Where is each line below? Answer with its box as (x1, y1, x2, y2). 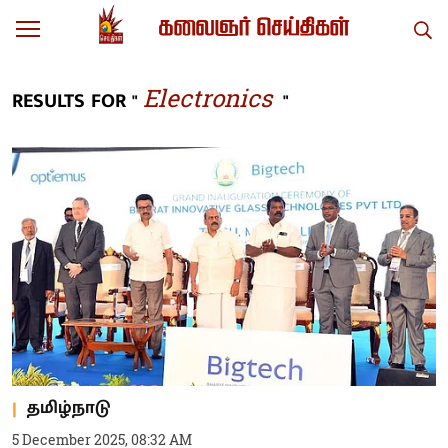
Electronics (143, 82, 272, 114)
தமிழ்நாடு (27, 393, 110, 423)
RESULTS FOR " (12, 84, 138, 118)
